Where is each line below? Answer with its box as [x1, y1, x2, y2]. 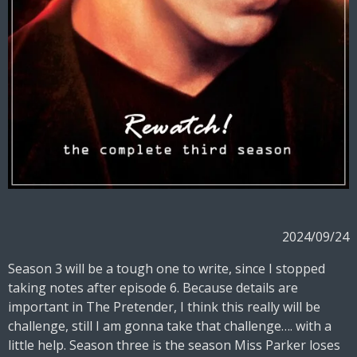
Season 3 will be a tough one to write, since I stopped [8, 260, 325, 278]
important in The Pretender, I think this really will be [8, 298, 320, 316]
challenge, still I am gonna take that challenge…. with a [8, 317, 331, 335]
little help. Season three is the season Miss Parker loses [8, 336, 340, 355]
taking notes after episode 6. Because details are [8, 279, 298, 297]
